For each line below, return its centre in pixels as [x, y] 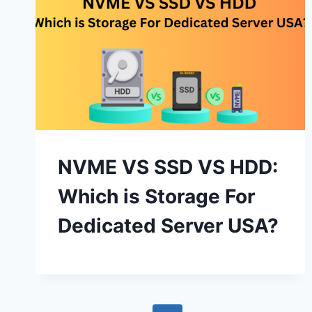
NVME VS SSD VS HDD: [168, 167]
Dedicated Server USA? [168, 226]
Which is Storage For [156, 197]
